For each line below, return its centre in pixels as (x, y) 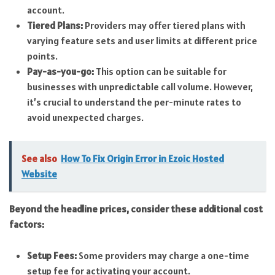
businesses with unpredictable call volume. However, (140, 87)
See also (39, 159)
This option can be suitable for (160, 72)
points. (42, 56)
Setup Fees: (52, 255)
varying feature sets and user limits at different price (142, 41)
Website (39, 174)
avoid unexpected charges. (85, 118)
